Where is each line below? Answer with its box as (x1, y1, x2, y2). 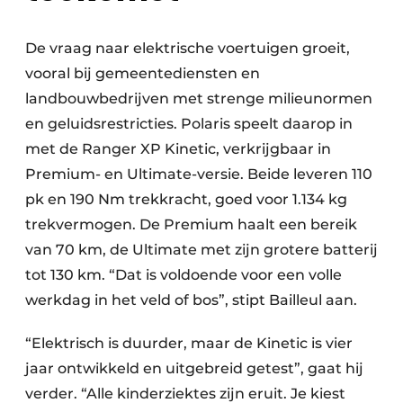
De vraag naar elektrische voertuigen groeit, (25, 40, 350, 58)
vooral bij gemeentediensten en (25, 65, 260, 83)
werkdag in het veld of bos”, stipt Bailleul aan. (25, 291, 357, 309)
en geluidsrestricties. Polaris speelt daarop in (25, 115, 353, 133)
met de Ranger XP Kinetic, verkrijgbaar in (25, 140, 331, 158)
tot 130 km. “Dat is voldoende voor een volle (25, 266, 342, 284)
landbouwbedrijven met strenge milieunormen (25, 90, 372, 108)
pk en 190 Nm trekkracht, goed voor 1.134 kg (25, 191, 347, 209)
